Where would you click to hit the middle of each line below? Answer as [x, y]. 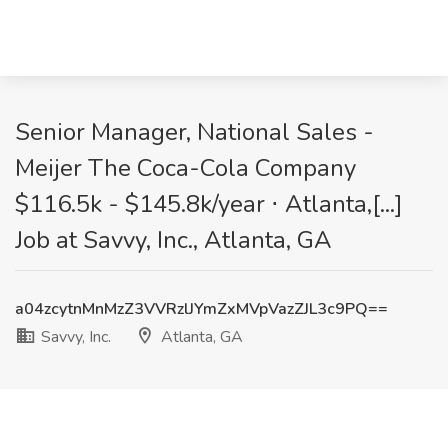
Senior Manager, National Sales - [194, 132]
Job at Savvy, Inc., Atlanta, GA [173, 240]
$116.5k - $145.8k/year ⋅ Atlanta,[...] [209, 204]
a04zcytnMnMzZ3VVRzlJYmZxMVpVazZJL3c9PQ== [201, 309]
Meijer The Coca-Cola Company [185, 168]
